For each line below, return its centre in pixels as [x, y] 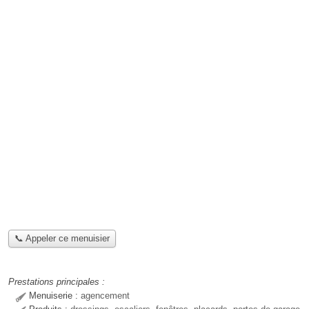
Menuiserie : [55, 296]
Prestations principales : [57, 282]
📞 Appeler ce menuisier [62, 239]
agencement [105, 296]
